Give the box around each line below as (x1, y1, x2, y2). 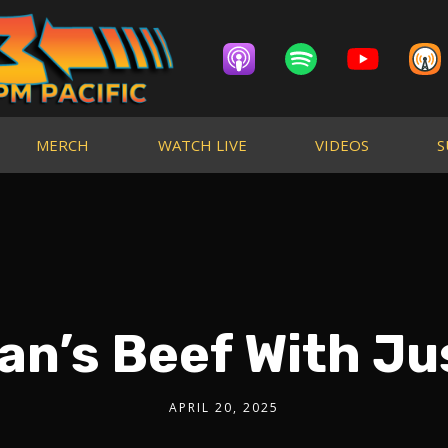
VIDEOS (314, 134, 369, 155)
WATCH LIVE (157, 134, 247, 155)
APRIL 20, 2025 (169, 398, 279, 416)
